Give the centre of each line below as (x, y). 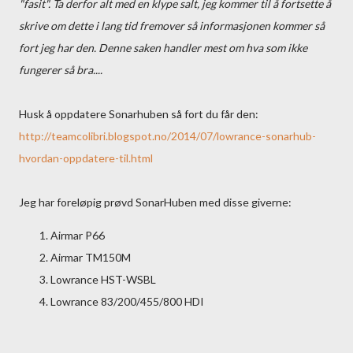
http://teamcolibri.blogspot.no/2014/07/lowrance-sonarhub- (167, 136)
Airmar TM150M (91, 257)
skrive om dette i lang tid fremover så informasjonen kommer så (172, 26)
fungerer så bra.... (61, 70)
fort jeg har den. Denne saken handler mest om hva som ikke (163, 48)
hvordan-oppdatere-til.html (86, 158)
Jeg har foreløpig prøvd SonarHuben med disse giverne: (155, 202)
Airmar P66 (78, 235)
